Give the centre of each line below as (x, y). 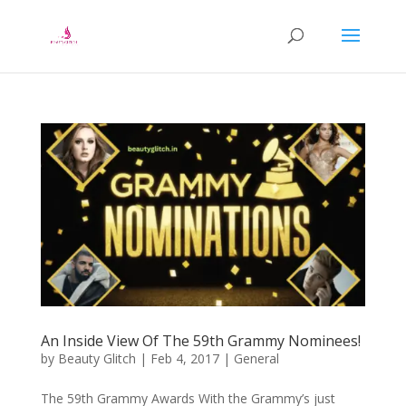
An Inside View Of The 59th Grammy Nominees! (200, 340)
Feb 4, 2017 (184, 358)
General (256, 358)
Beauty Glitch (97, 358)
